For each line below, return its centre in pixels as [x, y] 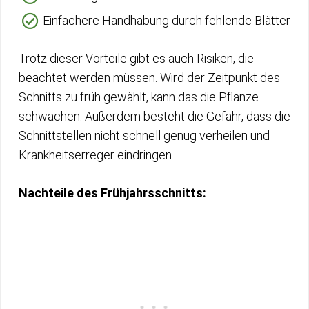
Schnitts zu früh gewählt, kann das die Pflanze [139, 97]
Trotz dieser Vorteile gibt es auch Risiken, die [136, 58]
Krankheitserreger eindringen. [96, 154]
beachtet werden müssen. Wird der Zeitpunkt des [149, 77]
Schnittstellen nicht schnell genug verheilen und [144, 135]
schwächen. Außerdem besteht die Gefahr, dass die [154, 116]
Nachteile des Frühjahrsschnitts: [112, 192]
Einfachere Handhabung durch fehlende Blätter [167, 20]
